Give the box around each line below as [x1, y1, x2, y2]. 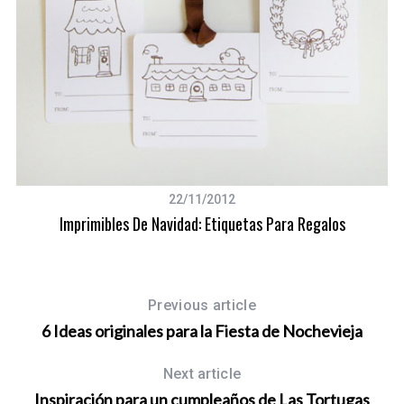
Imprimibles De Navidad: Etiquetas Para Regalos [59, 212, 345, 236]
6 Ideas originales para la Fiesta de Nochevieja [41, 321, 363, 342]
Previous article [147, 297, 257, 315]
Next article [162, 365, 242, 383]
